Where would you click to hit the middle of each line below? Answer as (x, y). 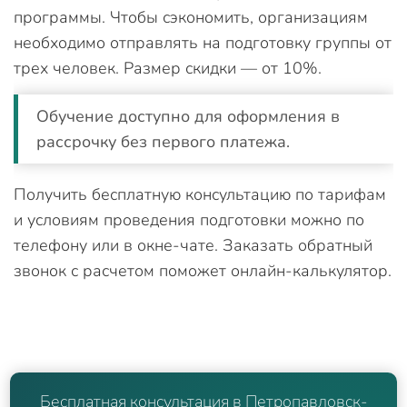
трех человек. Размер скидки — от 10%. (168, 68)
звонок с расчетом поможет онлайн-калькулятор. (203, 270)
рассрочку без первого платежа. (163, 141)
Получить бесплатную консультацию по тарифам (200, 194)
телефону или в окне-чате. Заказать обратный (193, 245)
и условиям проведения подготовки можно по (189, 219)
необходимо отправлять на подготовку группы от (203, 42)
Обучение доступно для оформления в (188, 116)
